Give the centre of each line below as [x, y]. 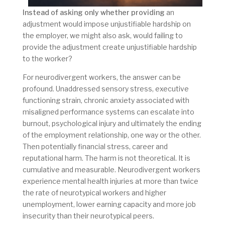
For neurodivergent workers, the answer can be [101, 77]
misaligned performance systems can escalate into [108, 111]
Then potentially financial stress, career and [95, 146]
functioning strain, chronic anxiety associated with [106, 100]
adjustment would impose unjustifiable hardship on [106, 24]
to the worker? [47, 58]
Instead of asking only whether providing [93, 12]
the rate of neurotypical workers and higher [94, 192]
